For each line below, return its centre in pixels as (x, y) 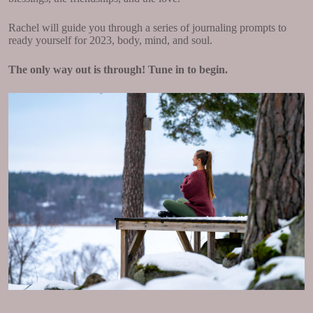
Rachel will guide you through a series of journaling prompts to (147, 27)
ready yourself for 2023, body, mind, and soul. (110, 40)
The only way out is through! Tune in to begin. (118, 69)
